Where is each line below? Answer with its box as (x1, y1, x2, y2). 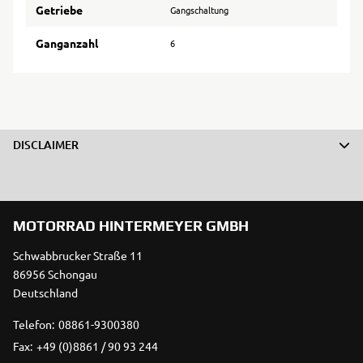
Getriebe (36, 2, 83, 18)
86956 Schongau (13, 267, 97, 282)
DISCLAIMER (13, 137, 79, 153)
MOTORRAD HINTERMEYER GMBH (13, 217, 250, 235)
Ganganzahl (36, 36, 98, 51)
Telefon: (13, 317, 54, 332)
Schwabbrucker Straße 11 (13, 248, 143, 263)
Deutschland (13, 285, 78, 301)
